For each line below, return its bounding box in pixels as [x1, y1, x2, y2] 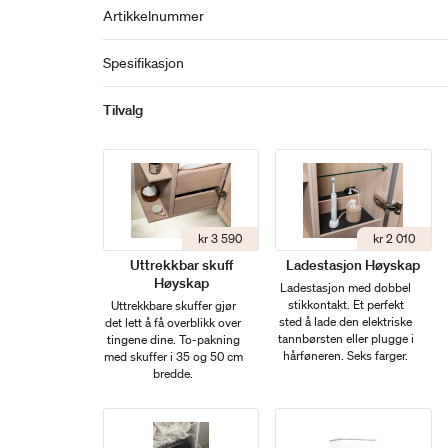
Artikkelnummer [103, 7, 204, 25]
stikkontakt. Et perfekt [287, 296, 404, 313]
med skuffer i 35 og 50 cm [103, 348, 243, 365]
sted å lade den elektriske [279, 313, 413, 330]
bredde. [153, 365, 194, 382]
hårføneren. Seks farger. [283, 347, 409, 364]
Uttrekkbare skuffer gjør [110, 297, 236, 314]
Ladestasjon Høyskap [286, 256, 421, 274]
